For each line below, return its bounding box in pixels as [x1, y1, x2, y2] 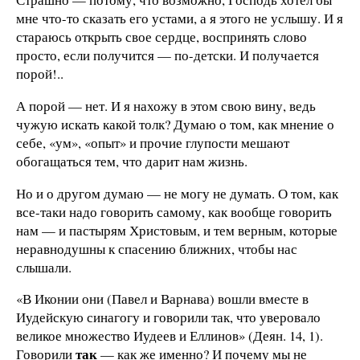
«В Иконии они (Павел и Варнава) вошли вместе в [16, 289, 309, 309]
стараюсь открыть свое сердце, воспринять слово [16, 27, 307, 46]
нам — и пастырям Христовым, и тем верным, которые [16, 220, 337, 239]
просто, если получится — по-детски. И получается [16, 45, 319, 64]
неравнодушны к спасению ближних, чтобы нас [16, 239, 297, 258]
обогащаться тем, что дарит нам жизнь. [16, 151, 247, 170]
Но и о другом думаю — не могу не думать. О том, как [16, 183, 338, 202]
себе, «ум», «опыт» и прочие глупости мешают [16, 133, 289, 152]
